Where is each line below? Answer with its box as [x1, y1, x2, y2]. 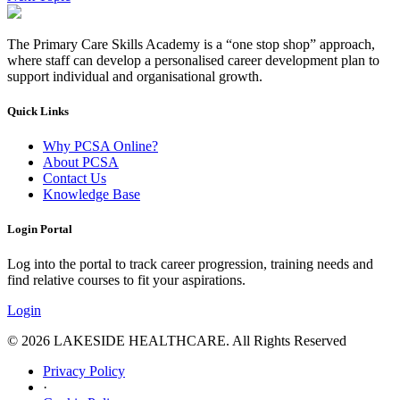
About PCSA [43, 154, 119, 170]
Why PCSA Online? [43, 137, 158, 154]
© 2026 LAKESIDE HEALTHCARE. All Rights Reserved [7, 333, 346, 349]
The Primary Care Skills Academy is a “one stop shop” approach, [7, 36, 375, 52]
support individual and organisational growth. [7, 68, 262, 84]
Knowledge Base [43, 186, 140, 202]
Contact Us [43, 170, 106, 186]
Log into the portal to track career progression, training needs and [7, 256, 373, 272]
